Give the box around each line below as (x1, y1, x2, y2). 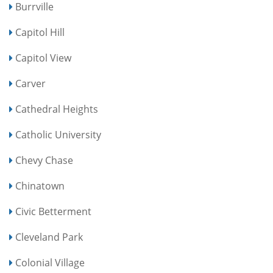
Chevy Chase (15, 154, 73, 167)
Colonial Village (15, 256, 85, 269)
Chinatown (15, 179, 65, 193)
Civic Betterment (15, 205, 91, 218)
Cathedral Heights (15, 102, 98, 116)
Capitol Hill (15, 26, 65, 39)
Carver (15, 77, 46, 90)
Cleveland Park (15, 230, 83, 244)
